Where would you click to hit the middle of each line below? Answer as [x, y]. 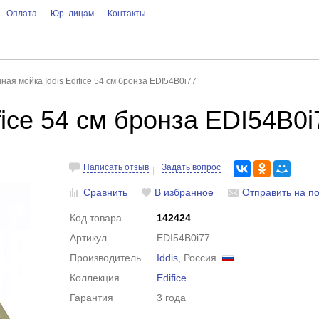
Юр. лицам [72, 14]
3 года [172, 298]
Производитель [106, 258]
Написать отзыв [116, 167]
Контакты [126, 14]
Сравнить [106, 192]
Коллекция [95, 278]
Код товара [96, 218]
